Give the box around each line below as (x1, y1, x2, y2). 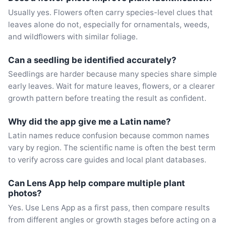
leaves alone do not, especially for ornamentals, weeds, (8, 19, 209, 29)
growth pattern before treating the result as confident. (8, 93, 206, 103)
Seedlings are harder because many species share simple (8, 69, 217, 79)
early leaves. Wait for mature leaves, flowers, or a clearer (8, 81, 215, 91)
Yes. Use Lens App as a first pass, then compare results (8, 202, 210, 212)
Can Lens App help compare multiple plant (8, 178, 185, 189)
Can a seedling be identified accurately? (8, 54, 176, 65)
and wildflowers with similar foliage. (8, 31, 138, 41)
